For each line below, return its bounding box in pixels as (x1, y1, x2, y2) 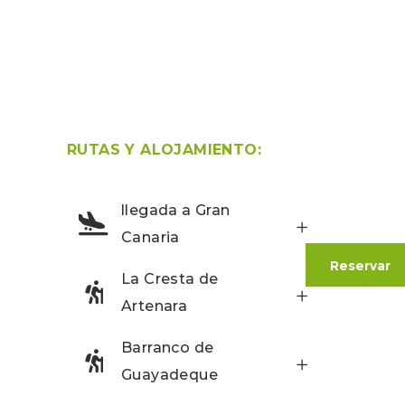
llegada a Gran (121, 202, 231, 220)
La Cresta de (121, 270, 219, 288)
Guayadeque (121, 366, 219, 384)
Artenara (121, 297, 188, 316)
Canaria (121, 229, 180, 247)
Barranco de (121, 339, 214, 357)
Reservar (329, 258, 391, 273)
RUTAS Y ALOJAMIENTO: (67, 141, 267, 159)
